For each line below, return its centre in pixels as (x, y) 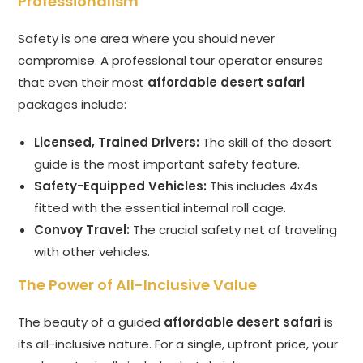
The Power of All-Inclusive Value (138, 285)
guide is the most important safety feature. (167, 164)
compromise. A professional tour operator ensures (171, 61)
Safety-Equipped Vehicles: (121, 186)
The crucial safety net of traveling (234, 230)
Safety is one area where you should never (147, 39)
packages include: (73, 105)
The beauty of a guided (91, 322)
